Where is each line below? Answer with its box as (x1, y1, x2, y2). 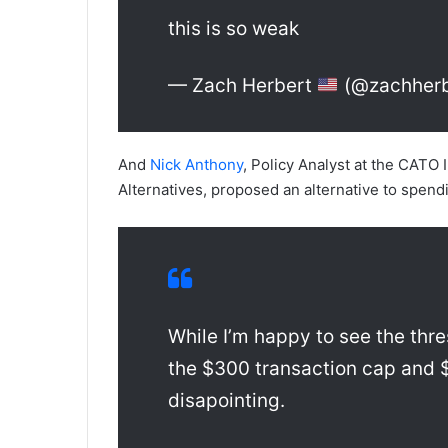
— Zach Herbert (168, 73, 317, 97)
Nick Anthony (150, 154, 243, 174)
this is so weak (168, 16, 299, 40)
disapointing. (168, 388, 285, 412)
